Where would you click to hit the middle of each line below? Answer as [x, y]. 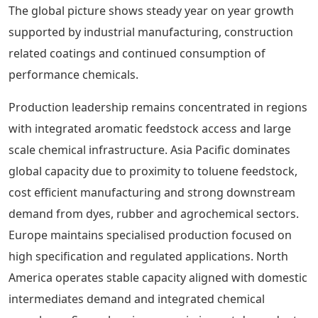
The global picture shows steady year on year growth [151, 11]
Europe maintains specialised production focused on [150, 235]
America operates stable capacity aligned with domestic [158, 278]
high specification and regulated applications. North [148, 256]
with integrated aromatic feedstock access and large [150, 128]
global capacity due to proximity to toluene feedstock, [153, 171]
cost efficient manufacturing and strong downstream [152, 192]
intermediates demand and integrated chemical [137, 299]
